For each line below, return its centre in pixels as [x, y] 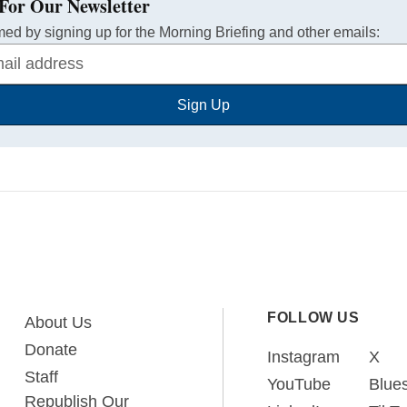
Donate [51, 350]
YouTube [299, 384]
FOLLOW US [313, 318]
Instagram [303, 357]
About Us [58, 323]
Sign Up [203, 105]
